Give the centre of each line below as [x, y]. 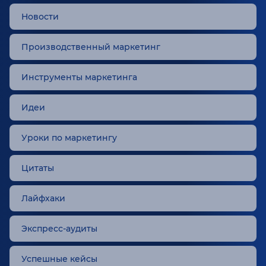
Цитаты [38, 168]
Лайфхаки [43, 198]
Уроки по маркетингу [69, 138]
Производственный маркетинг [91, 47]
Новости [40, 17]
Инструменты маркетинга [79, 77]
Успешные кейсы [59, 259]
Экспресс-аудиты [59, 229]
